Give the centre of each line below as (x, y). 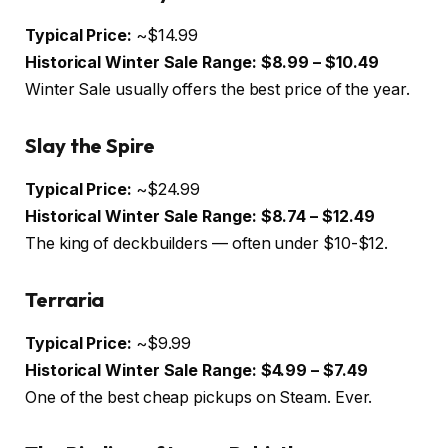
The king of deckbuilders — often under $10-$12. (207, 244)
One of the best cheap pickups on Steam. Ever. (199, 398)
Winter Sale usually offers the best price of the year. (217, 90)
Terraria (65, 299)
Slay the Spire (90, 145)
